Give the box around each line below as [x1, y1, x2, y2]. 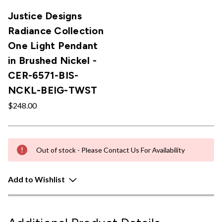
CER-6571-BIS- [8, 69, 79, 81]
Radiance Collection [8, 24, 104, 37]
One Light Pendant [8, 39, 98, 52]
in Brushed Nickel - [8, 54, 97, 66]
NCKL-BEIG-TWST [8, 84, 98, 96]
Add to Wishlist [8, 174, 65, 184]
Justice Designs [8, 9, 82, 22]
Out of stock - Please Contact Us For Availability [36, 145, 185, 154]
